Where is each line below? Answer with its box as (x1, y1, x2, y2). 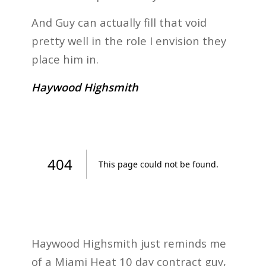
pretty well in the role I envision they (31, 33, 226, 49)
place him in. (31, 52, 99, 67)
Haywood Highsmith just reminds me (31, 235, 226, 251)
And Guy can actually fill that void (31, 15, 207, 30)
